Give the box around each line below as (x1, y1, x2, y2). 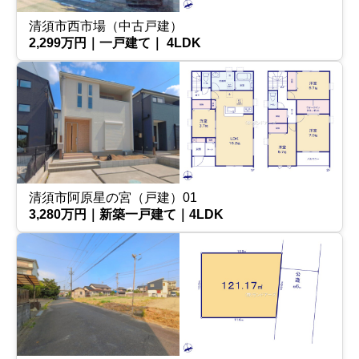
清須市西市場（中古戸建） (29, 19, 183, 33)
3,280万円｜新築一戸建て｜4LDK (29, 208, 224, 222)
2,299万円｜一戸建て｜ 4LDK (29, 36, 201, 50)
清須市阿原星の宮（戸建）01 (29, 191, 197, 205)
